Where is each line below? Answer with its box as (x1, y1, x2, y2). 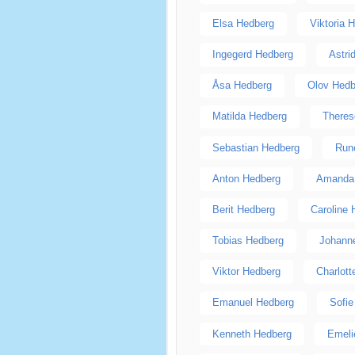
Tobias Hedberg (212, 235, 284, 247)
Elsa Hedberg (212, 17, 274, 29)
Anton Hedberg (212, 172, 281, 185)
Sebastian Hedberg (212, 141, 300, 154)
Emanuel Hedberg (212, 296, 294, 309)
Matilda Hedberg (212, 110, 287, 123)
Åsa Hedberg (212, 79, 272, 92)
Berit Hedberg (212, 203, 275, 216)
